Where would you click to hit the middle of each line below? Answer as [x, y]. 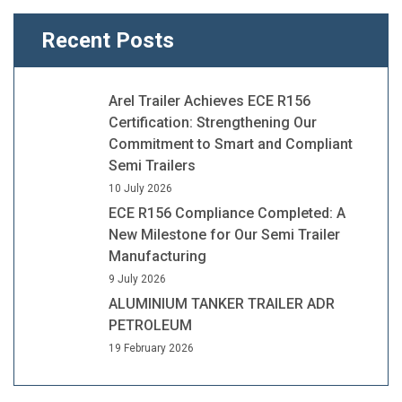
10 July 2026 [140, 188]
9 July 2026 [137, 279]
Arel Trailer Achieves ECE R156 [210, 101]
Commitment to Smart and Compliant [231, 144]
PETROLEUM [150, 325]
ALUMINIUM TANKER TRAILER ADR [222, 304]
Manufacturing [157, 256]
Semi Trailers [152, 166]
